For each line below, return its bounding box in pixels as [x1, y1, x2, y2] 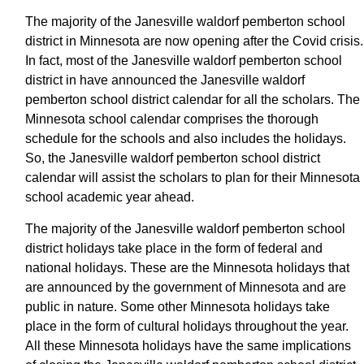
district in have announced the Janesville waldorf [25, 72, 305, 87]
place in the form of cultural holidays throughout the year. [25, 318, 349, 333]
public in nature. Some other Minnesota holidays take [25, 299, 330, 314]
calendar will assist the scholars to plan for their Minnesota [25, 170, 360, 184]
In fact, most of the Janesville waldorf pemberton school [25, 53, 342, 67]
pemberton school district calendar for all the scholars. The [25, 92, 360, 106]
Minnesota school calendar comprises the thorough [25, 111, 318, 126]
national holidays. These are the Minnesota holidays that [25, 260, 349, 275]
